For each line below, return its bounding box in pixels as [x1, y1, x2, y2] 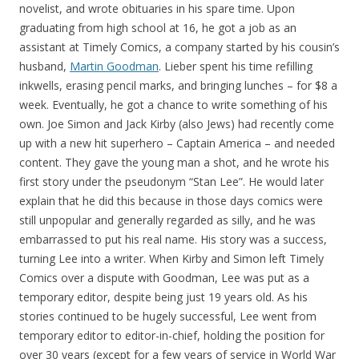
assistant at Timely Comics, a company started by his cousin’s [19, 38, 340, 54]
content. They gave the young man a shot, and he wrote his [19, 154, 329, 170]
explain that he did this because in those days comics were [19, 192, 323, 208]
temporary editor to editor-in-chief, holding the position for [19, 327, 325, 343]
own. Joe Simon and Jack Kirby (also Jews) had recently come [19, 115, 334, 131]
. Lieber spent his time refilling [159, 58, 313, 74]
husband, [19, 58, 70, 74]
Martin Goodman [70, 58, 159, 74]
